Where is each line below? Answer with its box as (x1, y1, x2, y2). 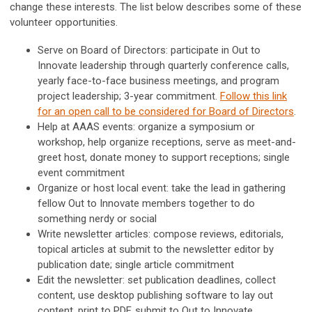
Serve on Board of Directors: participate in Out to (38, 44, 260, 57)
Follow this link (220, 90, 287, 103)
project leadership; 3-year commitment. (38, 90, 220, 103)
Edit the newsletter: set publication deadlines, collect (38, 274, 276, 287)
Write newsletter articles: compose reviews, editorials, (38, 228, 283, 241)
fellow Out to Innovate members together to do (38, 197, 255, 210)
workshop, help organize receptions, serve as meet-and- (38, 136, 296, 149)
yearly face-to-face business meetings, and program (38, 75, 279, 88)
